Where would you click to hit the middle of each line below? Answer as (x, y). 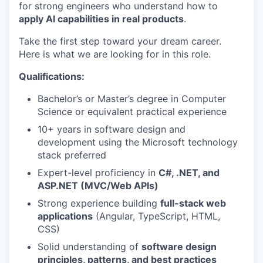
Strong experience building (99, 203)
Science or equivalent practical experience (132, 112)
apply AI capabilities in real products (101, 19)
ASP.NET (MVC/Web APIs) (98, 186)
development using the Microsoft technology (138, 142)
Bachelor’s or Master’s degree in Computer (132, 99)
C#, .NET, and (189, 173)
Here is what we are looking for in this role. (115, 54)
